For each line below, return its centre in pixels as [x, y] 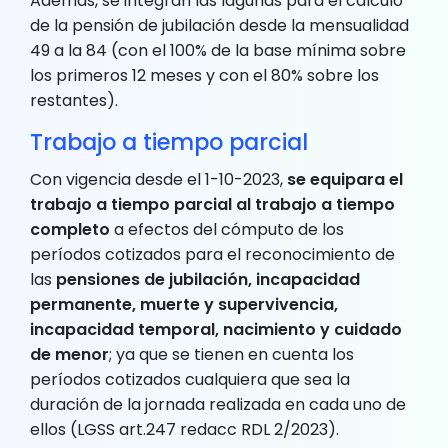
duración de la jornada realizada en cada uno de [218, 404]
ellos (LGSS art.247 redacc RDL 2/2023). [184, 429]
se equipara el [345, 179]
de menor [69, 354]
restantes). [74, 100]
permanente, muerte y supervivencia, [184, 304]
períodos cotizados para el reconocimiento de [212, 254]
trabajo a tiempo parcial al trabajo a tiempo [212, 204]
